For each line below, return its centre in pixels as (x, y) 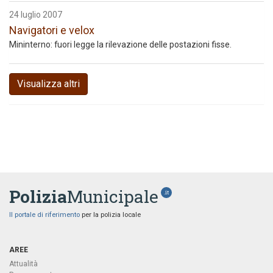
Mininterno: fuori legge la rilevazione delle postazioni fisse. (120, 44)
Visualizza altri (48, 84)
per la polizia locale (110, 215)
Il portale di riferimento (44, 215)
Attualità (23, 264)
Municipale (113, 197)
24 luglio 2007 (36, 15)
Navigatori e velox (52, 30)
